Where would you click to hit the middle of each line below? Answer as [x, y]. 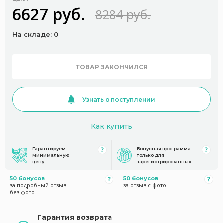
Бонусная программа [164, 149]
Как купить [111, 126]
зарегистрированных [164, 162]
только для [150, 155]
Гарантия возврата [75, 217]
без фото [22, 192]
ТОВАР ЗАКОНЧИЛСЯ [111, 67]
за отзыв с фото [145, 185]
